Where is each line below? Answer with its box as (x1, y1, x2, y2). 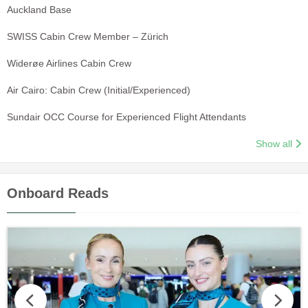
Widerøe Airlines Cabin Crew (7, 57, 131, 69)
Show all (256, 137, 293, 149)
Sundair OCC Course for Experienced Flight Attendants (7, 111, 246, 122)
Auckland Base (7, 3, 71, 15)
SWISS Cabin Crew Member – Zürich (7, 30, 168, 42)
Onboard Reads (7, 185, 109, 201)
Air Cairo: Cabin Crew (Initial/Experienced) (7, 84, 190, 96)
